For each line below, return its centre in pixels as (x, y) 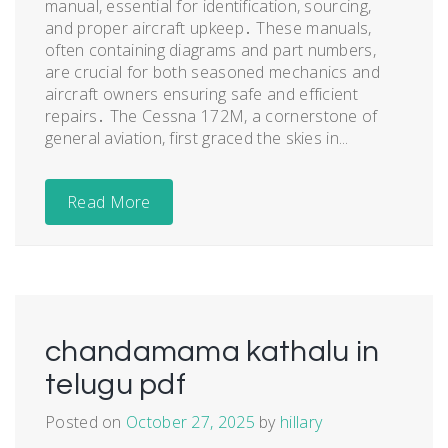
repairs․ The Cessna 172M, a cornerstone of (211, 116)
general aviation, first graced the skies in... (197, 138)
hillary (301, 422)
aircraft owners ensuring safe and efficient (201, 94)
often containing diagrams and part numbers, (210, 50)
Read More (109, 202)
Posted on (86, 422)
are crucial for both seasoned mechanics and (212, 72)
